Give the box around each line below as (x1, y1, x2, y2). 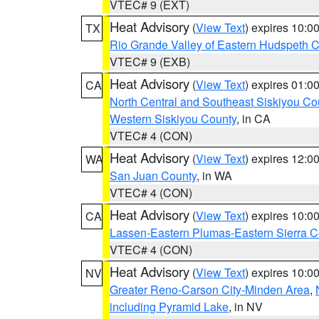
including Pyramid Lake (110, 298, 229, 315)
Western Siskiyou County (110, 110, 236, 127)
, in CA (236, 110, 271, 127)
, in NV (229, 298, 263, 315)
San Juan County (110, 167, 197, 184)
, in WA (197, 167, 232, 184)
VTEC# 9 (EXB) (110, 53, 190, 70)
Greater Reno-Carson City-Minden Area (110, 281, 310, 298)
